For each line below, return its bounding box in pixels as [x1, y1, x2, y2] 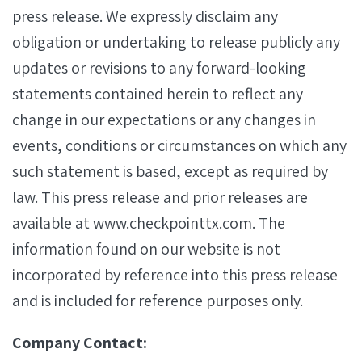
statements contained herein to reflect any [12, 83, 303, 104]
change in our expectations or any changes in [12, 109, 316, 130]
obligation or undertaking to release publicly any [12, 32, 340, 53]
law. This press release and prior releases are [12, 187, 308, 208]
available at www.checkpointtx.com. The [12, 213, 285, 234]
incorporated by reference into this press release [12, 264, 338, 285]
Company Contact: [12, 332, 147, 353]
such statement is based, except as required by [12, 161, 328, 182]
